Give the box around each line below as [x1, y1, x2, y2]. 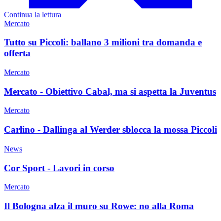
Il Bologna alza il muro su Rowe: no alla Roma [4, 200, 194, 211]
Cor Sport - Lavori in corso [4, 162, 114, 173]
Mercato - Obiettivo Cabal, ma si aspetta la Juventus [4, 86, 216, 97]
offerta [4, 48, 31, 59]
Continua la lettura [4, 10, 61, 19]
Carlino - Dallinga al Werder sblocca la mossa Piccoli [4, 124, 217, 135]
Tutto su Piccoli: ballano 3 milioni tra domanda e [4, 37, 202, 48]
